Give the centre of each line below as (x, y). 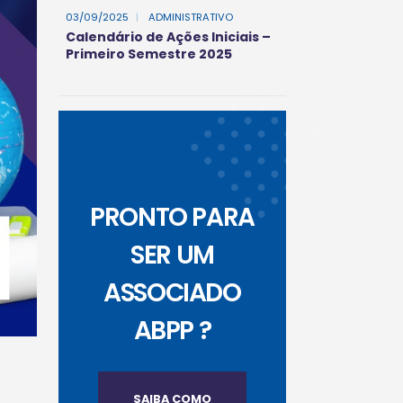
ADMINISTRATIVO (189, 17)
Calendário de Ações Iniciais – (168, 37)
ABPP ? (172, 330)
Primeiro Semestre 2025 (149, 54)
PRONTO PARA (172, 217)
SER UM (172, 255)
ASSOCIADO (172, 292)
